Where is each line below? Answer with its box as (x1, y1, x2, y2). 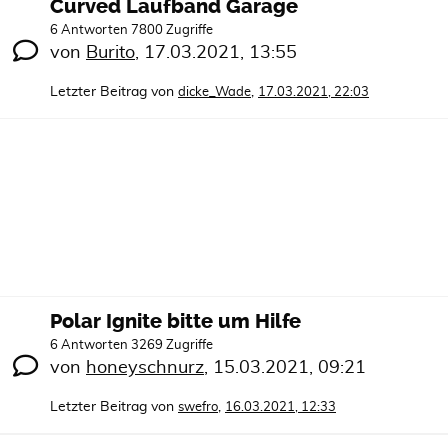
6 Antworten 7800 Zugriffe (50, 23, 213, 37)
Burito (86, 43, 135, 62)
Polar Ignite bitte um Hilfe (50, 309, 301, 333)
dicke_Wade (178, 85, 251, 99)
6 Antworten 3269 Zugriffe (50, 338, 213, 352)
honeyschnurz (86, 358, 204, 377)
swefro (178, 400, 218, 414)
